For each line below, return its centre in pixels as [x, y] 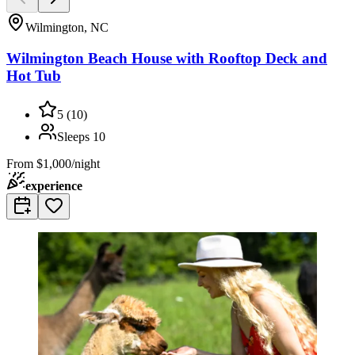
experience [54, 185]
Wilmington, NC [67, 28]
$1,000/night [68, 163]
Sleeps [75, 136]
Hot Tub [34, 75]
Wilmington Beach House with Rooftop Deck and [167, 58]
